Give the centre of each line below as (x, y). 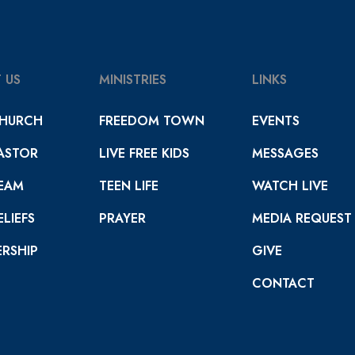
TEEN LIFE (128, 186)
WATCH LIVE (290, 186)
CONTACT (283, 283)
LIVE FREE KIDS (144, 153)
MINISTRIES (132, 80)
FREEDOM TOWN (151, 121)
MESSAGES (285, 153)
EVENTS (275, 121)
